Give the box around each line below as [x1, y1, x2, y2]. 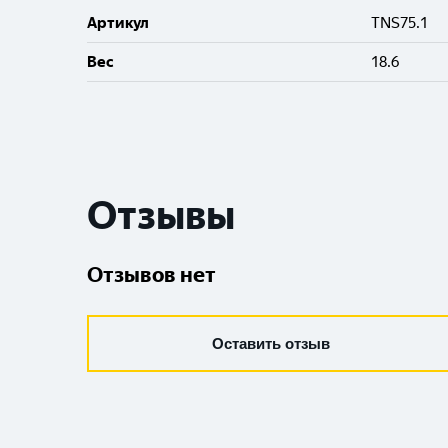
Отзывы [87, 192, 235, 239]
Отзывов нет [87, 262, 216, 287]
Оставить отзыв [212, 335, 330, 352]
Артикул [87, 14, 149, 32]
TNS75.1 [371, 14, 429, 32]
